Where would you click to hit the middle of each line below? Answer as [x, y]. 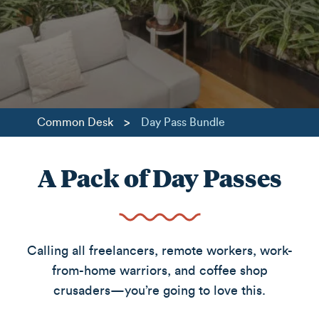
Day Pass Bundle [183, 122]
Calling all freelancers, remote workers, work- [159, 251]
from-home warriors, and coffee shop [159, 271]
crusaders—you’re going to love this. [159, 291]
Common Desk [75, 122]
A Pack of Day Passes [159, 177]
